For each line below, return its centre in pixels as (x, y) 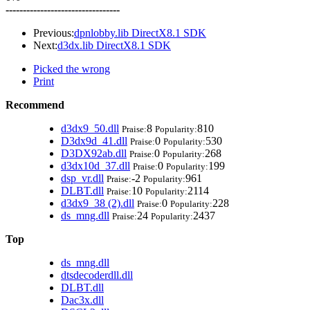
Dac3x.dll (82, 300)
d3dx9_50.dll (90, 128)
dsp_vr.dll (82, 178)
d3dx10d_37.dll (95, 165)
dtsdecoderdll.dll (97, 275)
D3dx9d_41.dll (94, 140)
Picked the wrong (72, 69)
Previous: (54, 33)
